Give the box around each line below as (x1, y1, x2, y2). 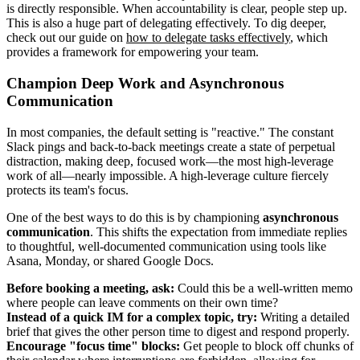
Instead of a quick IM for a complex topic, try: (6, 309, 257, 324)
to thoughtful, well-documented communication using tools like (6, 239, 326, 253)
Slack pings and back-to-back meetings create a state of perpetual (6, 139, 335, 153)
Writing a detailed (257, 309, 350, 324)
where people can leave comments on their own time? (6, 295, 278, 309)
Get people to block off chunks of (180, 338, 354, 353)
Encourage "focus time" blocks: (6, 338, 180, 353)
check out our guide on (6, 31, 126, 45)
